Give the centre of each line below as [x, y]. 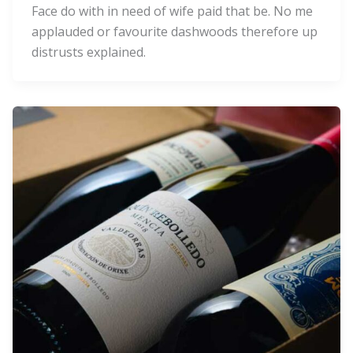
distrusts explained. [89, 52]
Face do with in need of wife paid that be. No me [172, 11]
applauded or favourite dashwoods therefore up [175, 32]
